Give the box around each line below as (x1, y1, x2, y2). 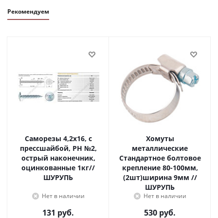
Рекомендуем (7, 7, 49, 16)
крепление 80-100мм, (122, 163, 198, 172)
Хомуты (145, 134, 174, 143)
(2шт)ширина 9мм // (123, 173, 197, 182)
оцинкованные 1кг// (21, 163, 95, 172)
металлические (132, 144, 188, 153)
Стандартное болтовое (119, 153, 201, 163)
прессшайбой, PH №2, (19, 144, 97, 153)
